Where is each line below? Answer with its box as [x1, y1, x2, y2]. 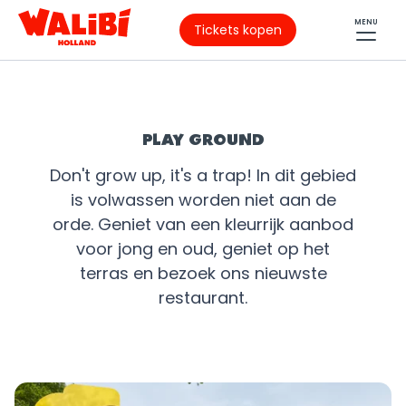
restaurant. [159, 286, 247, 309]
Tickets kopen [194, 21, 282, 39]
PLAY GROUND [141, 133, 265, 149]
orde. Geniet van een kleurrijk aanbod [53, 213, 353, 236]
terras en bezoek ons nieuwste [79, 262, 327, 285]
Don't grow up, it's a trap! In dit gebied [50, 164, 356, 187]
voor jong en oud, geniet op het [76, 237, 330, 260]
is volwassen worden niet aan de [70, 188, 336, 211]
